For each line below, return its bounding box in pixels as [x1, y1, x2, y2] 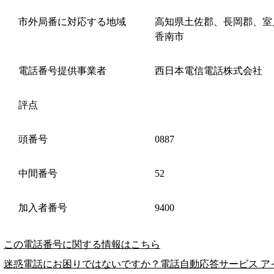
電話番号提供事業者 [18, 65, 106, 76]
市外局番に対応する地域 [18, 16, 126, 27]
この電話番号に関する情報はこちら [4, 239, 160, 250]
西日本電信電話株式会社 [155, 65, 262, 76]
